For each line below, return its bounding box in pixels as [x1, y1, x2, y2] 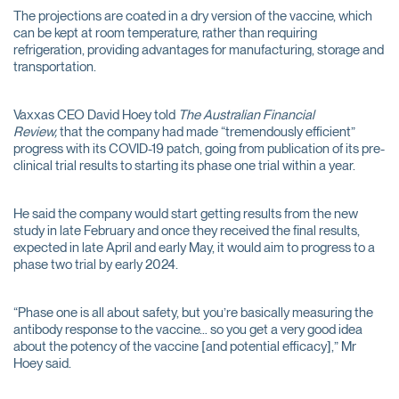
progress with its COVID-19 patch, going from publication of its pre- [13, 141, 385, 157]
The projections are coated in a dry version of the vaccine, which [13, 8, 372, 24]
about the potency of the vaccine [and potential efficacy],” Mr [13, 338, 356, 354]
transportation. [13, 59, 96, 75]
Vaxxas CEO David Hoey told [13, 107, 178, 123]
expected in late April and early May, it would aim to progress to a [13, 240, 375, 256]
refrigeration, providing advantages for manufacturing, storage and [13, 42, 384, 58]
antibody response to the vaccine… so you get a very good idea [13, 322, 362, 338]
